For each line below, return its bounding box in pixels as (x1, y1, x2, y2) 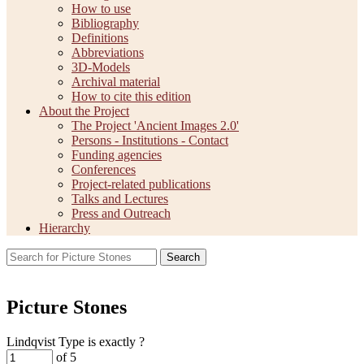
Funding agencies (71, 147, 162, 162)
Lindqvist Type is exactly (6, 334, 136, 349)
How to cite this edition (71, 89, 191, 103)
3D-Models (71, 59, 130, 74)
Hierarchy (39, 220, 90, 235)
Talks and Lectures (71, 191, 168, 206)
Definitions (71, 30, 128, 45)
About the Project (39, 103, 129, 118)
